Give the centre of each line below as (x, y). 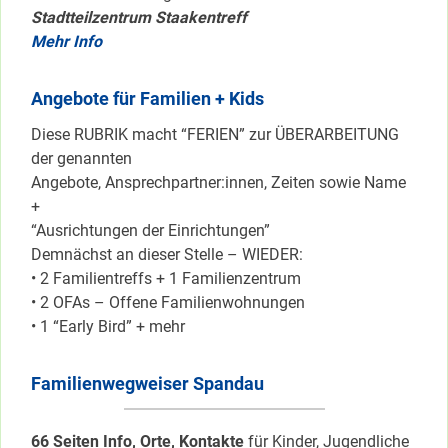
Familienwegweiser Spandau (147, 383)
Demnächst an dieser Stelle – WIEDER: (167, 255)
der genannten (81, 159)
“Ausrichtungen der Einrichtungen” (150, 231)
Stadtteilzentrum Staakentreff (139, 18)
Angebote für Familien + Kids (147, 99)
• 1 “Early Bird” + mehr (108, 327)
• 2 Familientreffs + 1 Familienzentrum (166, 279)
